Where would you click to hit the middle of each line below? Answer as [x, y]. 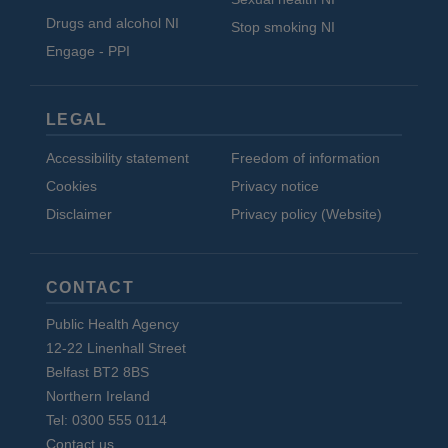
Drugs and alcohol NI [112, 22]
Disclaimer [79, 214]
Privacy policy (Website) [306, 214]
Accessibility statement [117, 157]
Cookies [71, 185]
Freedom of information [305, 157]
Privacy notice [275, 185]
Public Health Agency [112, 323]
